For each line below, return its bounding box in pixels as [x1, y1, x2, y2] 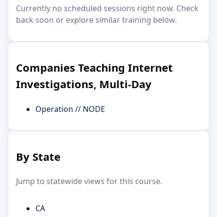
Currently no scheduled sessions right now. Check [16, 3, 199, 14]
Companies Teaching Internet [16, 60, 173, 75]
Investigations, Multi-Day [16, 77, 152, 92]
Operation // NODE [35, 103, 105, 114]
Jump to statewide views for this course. [16, 176, 162, 187]
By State [16, 149, 61, 164]
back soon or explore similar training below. [16, 15, 177, 26]
